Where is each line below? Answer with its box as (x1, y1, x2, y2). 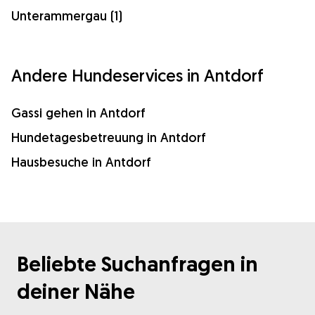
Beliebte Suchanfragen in (17, 250, 258, 278)
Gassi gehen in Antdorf (11, 105, 146, 121)
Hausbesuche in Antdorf (11, 154, 151, 170)
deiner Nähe (17, 278, 135, 305)
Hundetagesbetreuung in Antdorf (11, 129, 206, 146)
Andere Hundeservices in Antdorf (11, 65, 264, 86)
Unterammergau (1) (11, 8, 122, 24)
